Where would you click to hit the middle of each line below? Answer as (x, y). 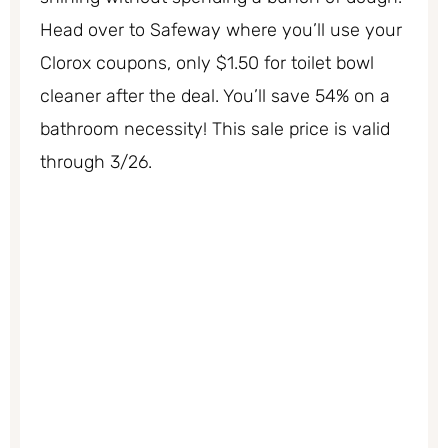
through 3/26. (96, 162)
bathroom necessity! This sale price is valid (215, 129)
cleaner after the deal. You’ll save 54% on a (215, 96)
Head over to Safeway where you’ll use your (221, 30)
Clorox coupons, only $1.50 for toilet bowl (207, 63)
